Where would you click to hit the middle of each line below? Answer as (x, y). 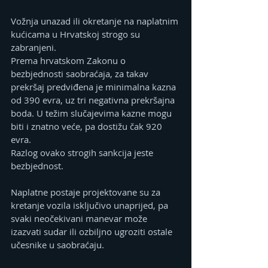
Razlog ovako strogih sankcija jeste (83, 152)
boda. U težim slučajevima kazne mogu (92, 113)
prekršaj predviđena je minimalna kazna (95, 86)
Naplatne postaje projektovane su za (87, 192)
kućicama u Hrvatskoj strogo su (77, 34)
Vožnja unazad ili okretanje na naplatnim (96, 21)
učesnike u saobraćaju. (57, 244)
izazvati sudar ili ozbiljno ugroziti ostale (93, 231)
